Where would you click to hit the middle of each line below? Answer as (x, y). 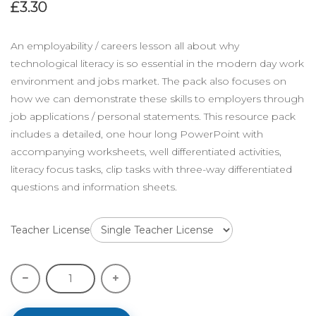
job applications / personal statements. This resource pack (153, 116)
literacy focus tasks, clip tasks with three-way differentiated (151, 169)
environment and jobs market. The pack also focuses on (148, 81)
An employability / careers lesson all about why (125, 45)
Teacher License (50, 230)
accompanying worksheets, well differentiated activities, (146, 151)
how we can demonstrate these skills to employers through (157, 98)
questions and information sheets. (94, 187)
